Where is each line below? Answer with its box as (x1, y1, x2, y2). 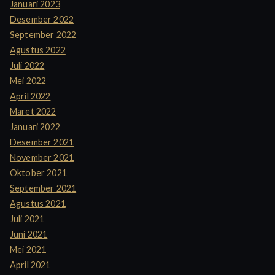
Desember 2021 (10, 137, 74, 148)
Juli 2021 (10, 214, 45, 225)
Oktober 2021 (10, 168, 67, 179)
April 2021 (10, 260, 51, 271)
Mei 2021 (10, 244, 47, 255)
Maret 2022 (10, 106, 56, 117)
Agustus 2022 (10, 45, 66, 56)
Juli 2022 (10, 60, 45, 71)
